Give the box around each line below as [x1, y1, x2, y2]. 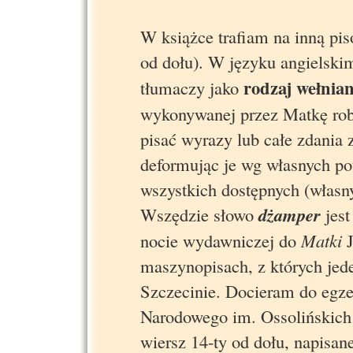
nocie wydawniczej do [140, 228, 301, 252]
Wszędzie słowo [140, 202, 258, 226]
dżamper [258, 202, 321, 227]
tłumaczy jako [140, 75, 243, 99]
